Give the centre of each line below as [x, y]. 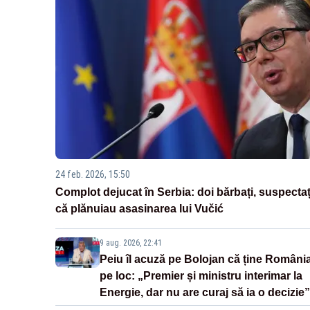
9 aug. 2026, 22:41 [131, 243]
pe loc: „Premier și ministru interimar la [201, 276]
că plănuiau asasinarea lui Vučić [139, 209]
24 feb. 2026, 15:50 [93, 175]
